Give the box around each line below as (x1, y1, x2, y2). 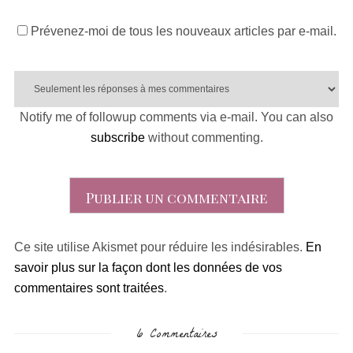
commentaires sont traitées (14, 281, 164, 295)
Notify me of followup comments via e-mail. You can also (20, 110, 333, 124)
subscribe (90, 131, 145, 145)
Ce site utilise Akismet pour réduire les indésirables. (14, 240, 306, 255)
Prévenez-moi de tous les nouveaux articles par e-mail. (30, 24, 336, 39)
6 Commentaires (129, 324, 224, 347)
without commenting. (144, 131, 263, 145)
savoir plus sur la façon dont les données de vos (14, 261, 282, 275)
